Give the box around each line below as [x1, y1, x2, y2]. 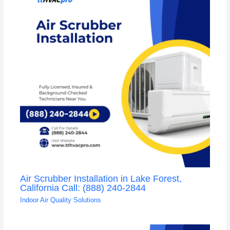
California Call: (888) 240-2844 [20, 182, 146, 193]
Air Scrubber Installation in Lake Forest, [20, 172, 182, 184]
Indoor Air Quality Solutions [20, 196, 101, 204]
